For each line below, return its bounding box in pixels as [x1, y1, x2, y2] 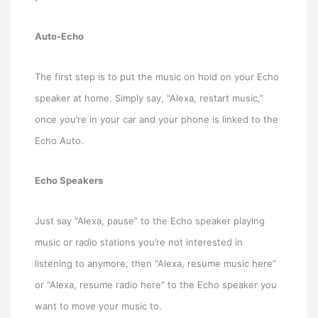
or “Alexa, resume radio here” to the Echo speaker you [35, 279, 278, 291]
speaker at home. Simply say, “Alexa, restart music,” [35, 92, 264, 104]
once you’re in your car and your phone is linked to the [35, 113, 279, 125]
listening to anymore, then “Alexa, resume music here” [35, 258, 277, 270]
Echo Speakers [35, 175, 104, 187]
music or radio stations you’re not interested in [35, 236, 243, 248]
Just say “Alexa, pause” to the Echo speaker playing [35, 215, 265, 227]
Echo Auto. [35, 134, 84, 146]
